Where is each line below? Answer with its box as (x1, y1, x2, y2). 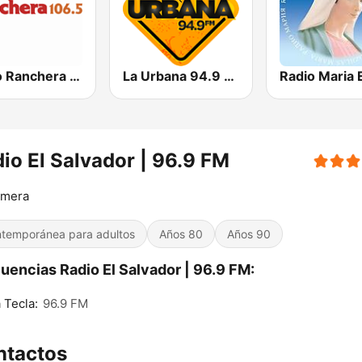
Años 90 (227, 227, 271, 242)
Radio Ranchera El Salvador (69, 68, 80, 85)
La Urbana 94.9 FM (224, 68, 235, 85)
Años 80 (159, 227, 203, 242)
